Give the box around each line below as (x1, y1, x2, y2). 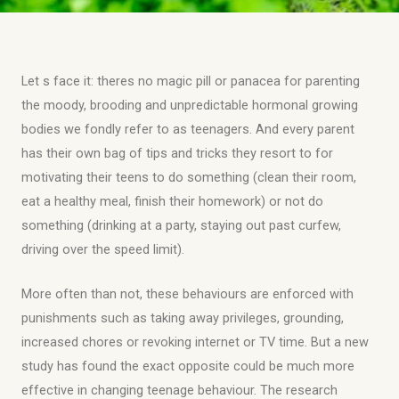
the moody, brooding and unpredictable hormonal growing (21, 96, 358, 113)
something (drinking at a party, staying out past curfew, (21, 216, 341, 233)
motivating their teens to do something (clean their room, (21, 168, 356, 185)
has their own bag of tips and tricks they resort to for (21, 144, 333, 161)
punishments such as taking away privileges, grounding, (21, 310, 344, 327)
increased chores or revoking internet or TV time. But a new (21, 334, 369, 351)
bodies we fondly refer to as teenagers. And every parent (21, 120, 354, 137)
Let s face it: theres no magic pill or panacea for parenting (21, 72, 360, 89)
